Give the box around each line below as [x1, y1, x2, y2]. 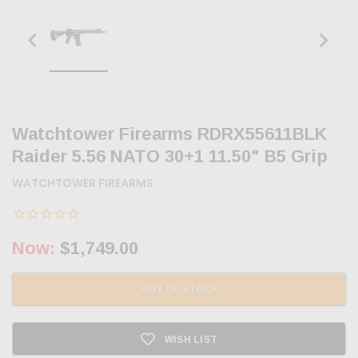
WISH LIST [164, 333, 218, 345]
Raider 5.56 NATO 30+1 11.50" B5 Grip [12, 146, 328, 167]
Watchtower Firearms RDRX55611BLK [12, 124, 327, 145]
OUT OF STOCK [140, 284, 218, 296]
